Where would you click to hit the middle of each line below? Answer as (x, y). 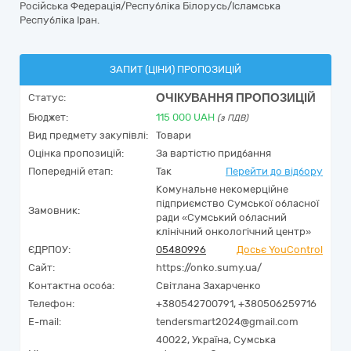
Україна (210, 340)
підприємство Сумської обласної (237, 203)
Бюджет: (48, 117)
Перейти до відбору (274, 171)
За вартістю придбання (213, 153)
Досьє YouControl (280, 250)
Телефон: (51, 304)
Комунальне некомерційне (222, 189)
